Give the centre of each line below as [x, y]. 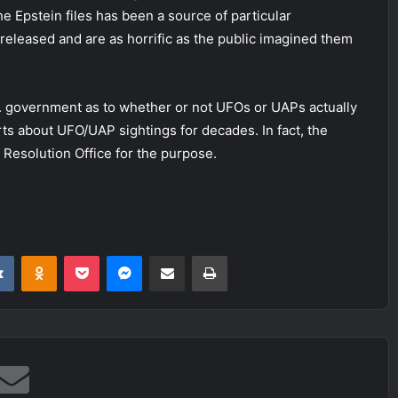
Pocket [118, 255]
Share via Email [198, 255]
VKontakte [42, 255]
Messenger [173, 255]
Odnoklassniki [94, 255]
